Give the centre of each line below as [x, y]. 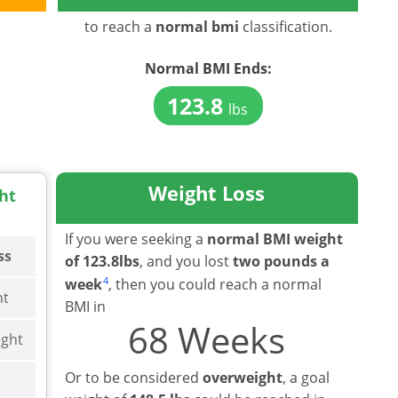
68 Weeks [207, 339]
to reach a [119, 26]
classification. [285, 26]
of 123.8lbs [103, 261]
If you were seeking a [136, 239]
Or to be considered [134, 377]
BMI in [86, 306]
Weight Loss [207, 192]
